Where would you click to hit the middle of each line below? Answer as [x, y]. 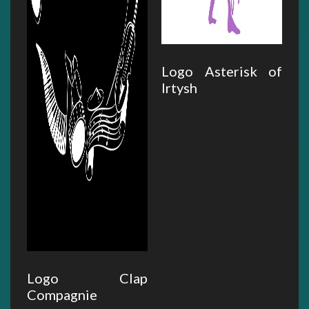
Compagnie [62, 295]
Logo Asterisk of [222, 71]
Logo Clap [87, 278]
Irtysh [179, 88]
